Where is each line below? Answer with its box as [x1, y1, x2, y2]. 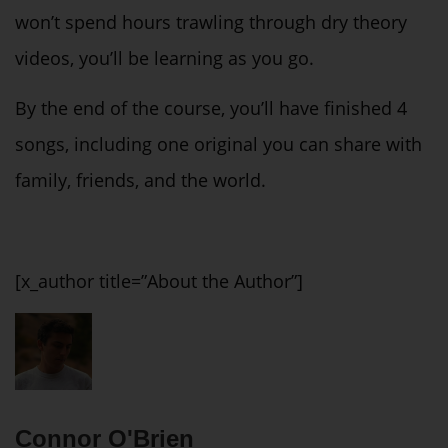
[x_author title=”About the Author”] [15, 269, 303, 294]
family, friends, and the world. [15, 168, 266, 193]
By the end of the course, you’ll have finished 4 [15, 96, 407, 121]
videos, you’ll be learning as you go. [15, 45, 314, 70]
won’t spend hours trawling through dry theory [15, 9, 407, 34]
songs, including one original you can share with [15, 132, 422, 157]
